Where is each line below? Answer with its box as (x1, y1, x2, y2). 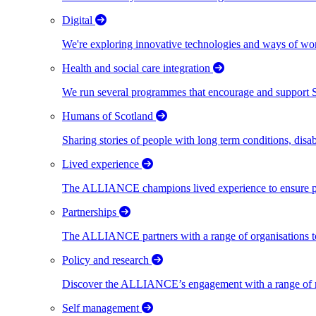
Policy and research (62, 253, 152, 266)
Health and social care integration (62, 61, 213, 74)
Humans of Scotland (62, 109, 156, 122)
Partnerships (62, 205, 119, 218)
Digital (62, 13, 95, 26)
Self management (62, 301, 142, 314)
